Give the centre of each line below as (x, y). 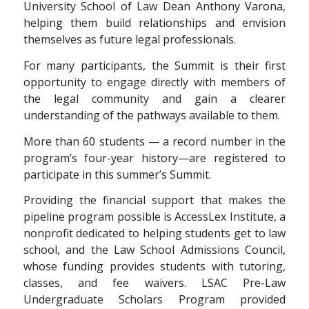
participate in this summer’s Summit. (117, 174)
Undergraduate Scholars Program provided (154, 300)
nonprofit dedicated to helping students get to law (154, 233)
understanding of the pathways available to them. (151, 115)
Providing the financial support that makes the (154, 200)
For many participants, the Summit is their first (154, 65)
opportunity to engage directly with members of (154, 82)
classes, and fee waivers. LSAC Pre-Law (154, 283)
